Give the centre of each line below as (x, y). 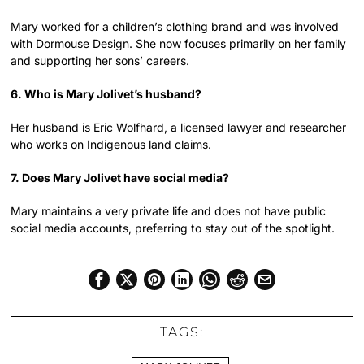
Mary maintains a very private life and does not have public (169, 210)
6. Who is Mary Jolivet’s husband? (106, 93)
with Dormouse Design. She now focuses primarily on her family (179, 43)
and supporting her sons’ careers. (100, 60)
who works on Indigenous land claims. (111, 144)
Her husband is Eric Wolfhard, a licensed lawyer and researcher (179, 127)
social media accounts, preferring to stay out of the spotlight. (173, 227)
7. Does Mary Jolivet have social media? (120, 177)
